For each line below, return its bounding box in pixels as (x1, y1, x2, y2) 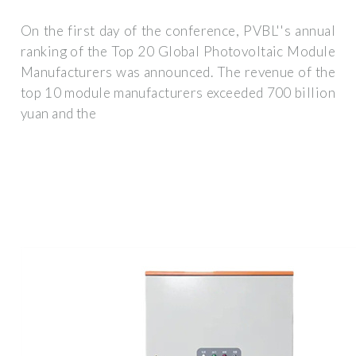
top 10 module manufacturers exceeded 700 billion (21, 84, 335, 102)
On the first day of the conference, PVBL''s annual (21, 22, 335, 40)
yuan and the (21, 105, 97, 122)
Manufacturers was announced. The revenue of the (21, 64, 335, 81)
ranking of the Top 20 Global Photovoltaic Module (21, 43, 335, 60)
